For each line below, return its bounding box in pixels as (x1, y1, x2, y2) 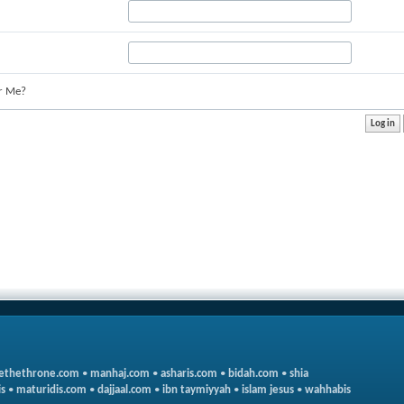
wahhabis (305, 384, 351, 396)
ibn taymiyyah (162, 384, 231, 396)
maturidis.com (16, 384, 87, 396)
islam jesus (242, 384, 294, 396)
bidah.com (228, 368, 279, 380)
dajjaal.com (97, 384, 151, 396)
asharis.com (161, 368, 217, 380)
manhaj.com (90, 368, 150, 380)
